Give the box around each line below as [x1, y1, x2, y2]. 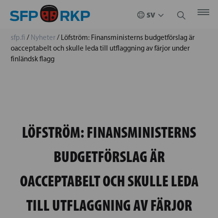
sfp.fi [11, 33, 25, 42]
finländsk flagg [11, 54, 54, 63]
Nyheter [31, 33, 55, 42]
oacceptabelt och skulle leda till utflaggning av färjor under [11, 44, 190, 53]
